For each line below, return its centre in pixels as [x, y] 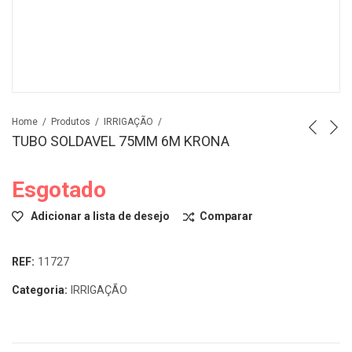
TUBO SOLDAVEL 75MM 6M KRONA [121, 141]
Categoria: [41, 290]
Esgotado [59, 189]
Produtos [71, 121]
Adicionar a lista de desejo [100, 216]
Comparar [226, 216]
